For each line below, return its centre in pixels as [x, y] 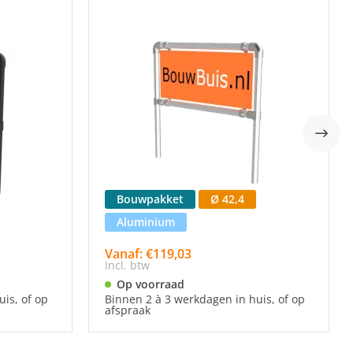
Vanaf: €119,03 [148, 254]
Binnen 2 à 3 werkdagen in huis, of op [205, 299]
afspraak [128, 310]
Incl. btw [127, 265]
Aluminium [146, 222]
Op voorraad [150, 284]
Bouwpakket [150, 199]
